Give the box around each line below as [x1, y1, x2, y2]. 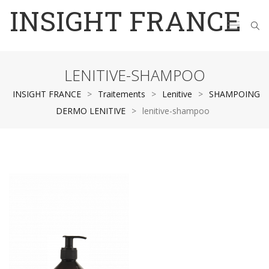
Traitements [98, 88, 145, 100]
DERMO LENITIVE [56, 105, 125, 116]
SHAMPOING [209, 88, 260, 100]
